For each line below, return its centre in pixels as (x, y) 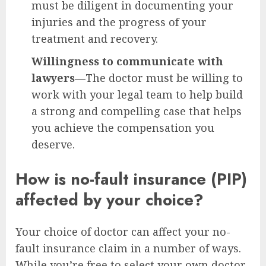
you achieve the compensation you (123, 127)
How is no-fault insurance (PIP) (131, 179)
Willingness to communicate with (127, 61)
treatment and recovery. (96, 38)
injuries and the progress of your (119, 22)
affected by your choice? (110, 199)
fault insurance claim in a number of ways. (128, 248)
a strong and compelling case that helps (137, 111)
